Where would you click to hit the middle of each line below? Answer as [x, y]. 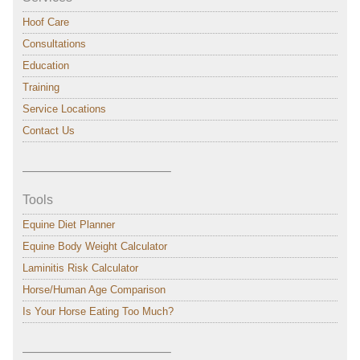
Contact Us [48, 131]
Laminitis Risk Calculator [80, 268]
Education [45, 66]
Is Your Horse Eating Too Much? [98, 312]
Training [41, 88]
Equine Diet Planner [68, 225]
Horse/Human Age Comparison [94, 290]
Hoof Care [45, 22]
